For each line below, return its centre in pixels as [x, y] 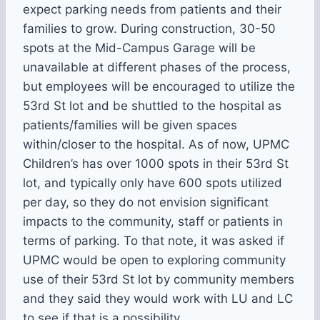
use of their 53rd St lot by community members [159, 280]
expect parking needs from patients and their [152, 10]
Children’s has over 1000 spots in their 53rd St [156, 164]
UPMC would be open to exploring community [154, 260]
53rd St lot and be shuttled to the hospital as [152, 106]
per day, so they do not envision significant [146, 202]
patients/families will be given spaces [130, 125]
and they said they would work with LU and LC [158, 299]
